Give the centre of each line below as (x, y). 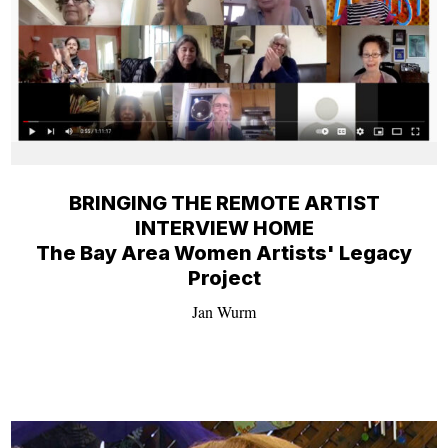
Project (224, 277)
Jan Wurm (224, 311)
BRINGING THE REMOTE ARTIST (224, 202)
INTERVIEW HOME (224, 227)
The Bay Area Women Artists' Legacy (224, 252)
